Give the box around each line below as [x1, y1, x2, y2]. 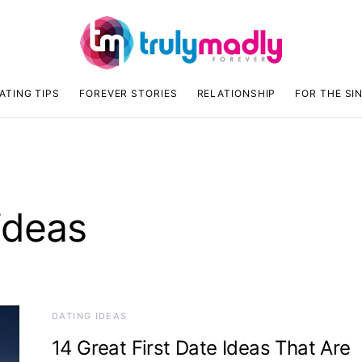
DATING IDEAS [52, 309, 128, 322]
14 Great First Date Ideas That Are [52, 335, 351, 360]
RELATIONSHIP [196, 86, 276, 99]
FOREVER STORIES [79, 86, 178, 99]
